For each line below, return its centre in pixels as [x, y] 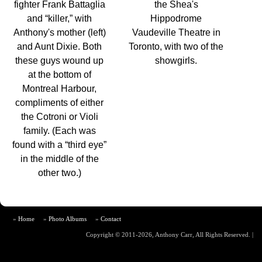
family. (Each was [59, 130]
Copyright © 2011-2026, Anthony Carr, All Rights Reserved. [169, 234]
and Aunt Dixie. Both [60, 46]
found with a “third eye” [60, 144]
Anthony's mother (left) [59, 32]
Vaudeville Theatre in [176, 32]
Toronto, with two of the [176, 46]
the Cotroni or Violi [59, 116]
